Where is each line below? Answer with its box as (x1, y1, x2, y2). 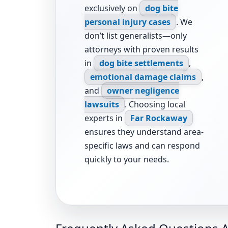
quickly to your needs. (84, 154, 169, 165)
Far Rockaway (130, 112, 187, 124)
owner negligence (107, 85, 179, 97)
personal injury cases (84, 16, 170, 28)
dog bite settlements (99, 58, 183, 69)
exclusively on (84, 3, 139, 14)
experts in (84, 112, 125, 124)
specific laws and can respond (84, 140, 200, 152)
